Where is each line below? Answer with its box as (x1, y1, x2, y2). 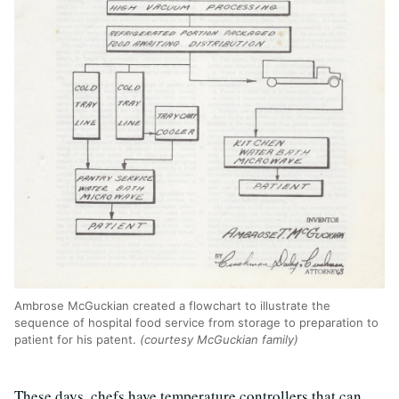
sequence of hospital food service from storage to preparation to (14, 315, 379, 330)
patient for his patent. (14, 332, 140, 347)
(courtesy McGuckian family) (140, 332, 298, 347)
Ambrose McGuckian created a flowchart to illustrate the (14, 298, 330, 313)
